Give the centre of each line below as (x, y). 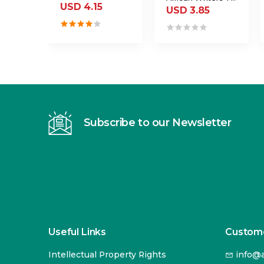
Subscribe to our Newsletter (157, 123)
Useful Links (77, 232)
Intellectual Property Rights (107, 255)
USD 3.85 (188, 11)
